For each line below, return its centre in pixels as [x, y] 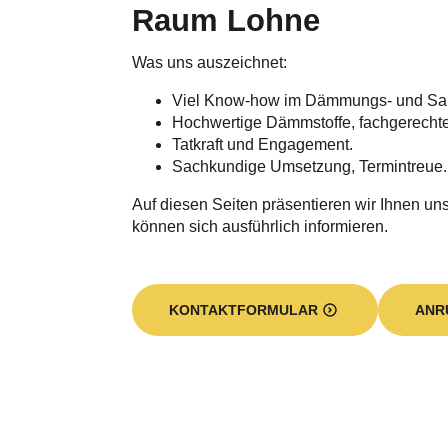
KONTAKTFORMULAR [243, 287]
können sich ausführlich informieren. [260, 203]
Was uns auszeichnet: [209, 39]
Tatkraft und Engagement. [262, 121]
